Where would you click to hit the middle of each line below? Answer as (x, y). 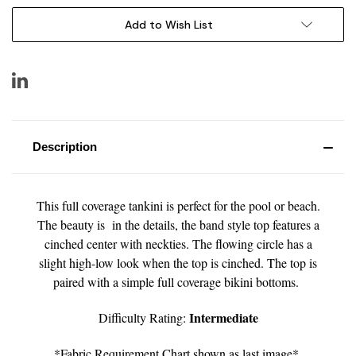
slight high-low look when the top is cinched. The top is (178, 262)
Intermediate (223, 317)
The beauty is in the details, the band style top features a (178, 224)
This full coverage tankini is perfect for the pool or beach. (178, 205)
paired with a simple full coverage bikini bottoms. (178, 281)
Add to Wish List (168, 24)
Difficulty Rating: (143, 317)
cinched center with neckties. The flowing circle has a (178, 243)
